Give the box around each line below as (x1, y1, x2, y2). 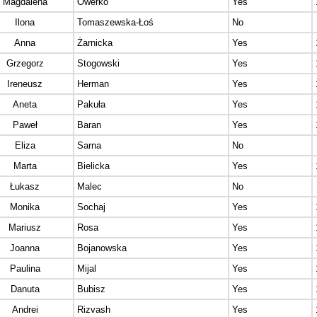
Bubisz (77, 284, 105, 295)
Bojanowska (77, 243, 127, 254)
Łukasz (10, 181, 40, 192)
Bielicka (77, 161, 110, 172)
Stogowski (77, 58, 120, 69)
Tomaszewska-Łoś (77, 17, 154, 28)
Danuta (10, 284, 40, 295)
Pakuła (77, 99, 105, 110)
